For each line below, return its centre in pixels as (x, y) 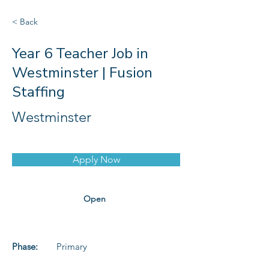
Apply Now (96, 159)
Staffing (38, 92)
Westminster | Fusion (82, 73)
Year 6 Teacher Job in (80, 53)
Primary (72, 246)
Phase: (25, 246)
